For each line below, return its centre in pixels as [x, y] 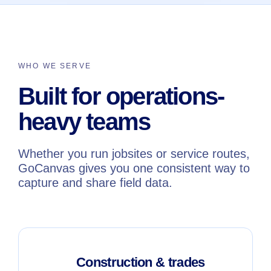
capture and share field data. [95, 182]
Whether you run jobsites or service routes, [134, 153]
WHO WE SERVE [55, 66]
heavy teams [84, 121]
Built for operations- [121, 96]
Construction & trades [141, 262]
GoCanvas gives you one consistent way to [134, 168]
